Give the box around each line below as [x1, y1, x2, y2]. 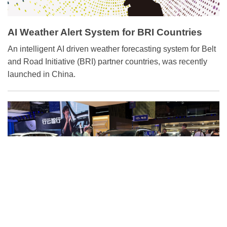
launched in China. [8, 70, 75, 79]
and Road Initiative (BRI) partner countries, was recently [8, 57, 207, 66]
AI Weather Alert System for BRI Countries [8, 27, 202, 38]
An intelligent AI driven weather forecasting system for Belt [8, 45, 216, 54]
